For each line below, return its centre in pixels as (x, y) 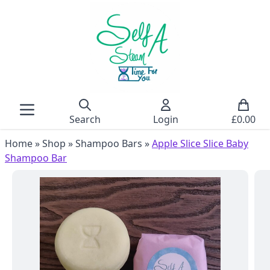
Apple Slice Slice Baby (200, 143)
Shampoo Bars (109, 143)
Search (85, 119)
